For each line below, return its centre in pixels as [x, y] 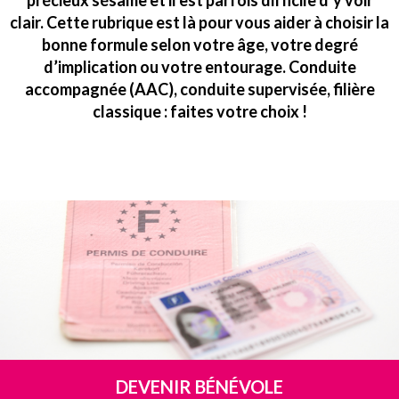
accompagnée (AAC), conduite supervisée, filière [199, 89]
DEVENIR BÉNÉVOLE [199, 386]
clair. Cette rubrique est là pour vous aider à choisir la [199, 22]
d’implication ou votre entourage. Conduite [199, 67]
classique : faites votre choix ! [199, 111]
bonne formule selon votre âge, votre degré [199, 45]
